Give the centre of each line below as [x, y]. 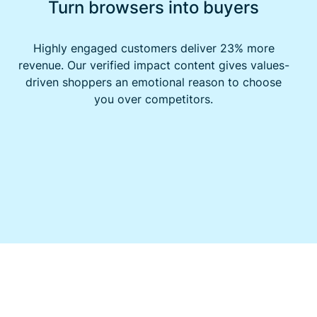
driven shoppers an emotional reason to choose [154, 82]
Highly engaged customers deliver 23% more [154, 48]
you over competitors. [154, 99]
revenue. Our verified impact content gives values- [154, 65]
